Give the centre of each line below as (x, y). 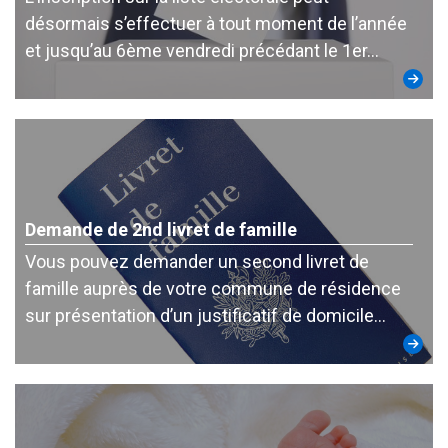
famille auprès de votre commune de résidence (213, 288)
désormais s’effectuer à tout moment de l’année (216, 23)
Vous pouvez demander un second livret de (197, 261)
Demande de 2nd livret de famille (161, 229)
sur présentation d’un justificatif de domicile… (205, 315)
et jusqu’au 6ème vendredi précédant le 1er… (202, 50)
